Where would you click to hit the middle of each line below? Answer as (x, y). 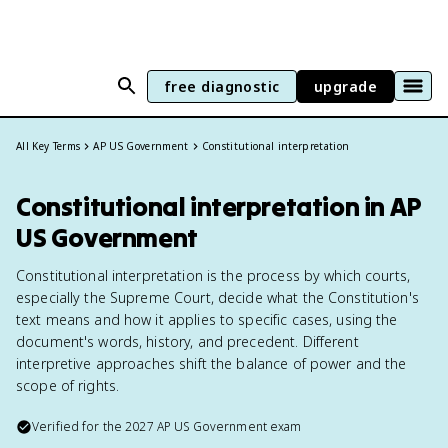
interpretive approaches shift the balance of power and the (211, 363)
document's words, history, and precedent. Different (187, 341)
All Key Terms (48, 146)
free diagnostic (221, 86)
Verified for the (79, 426)
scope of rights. (68, 385)
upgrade (345, 86)
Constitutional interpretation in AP (219, 206)
